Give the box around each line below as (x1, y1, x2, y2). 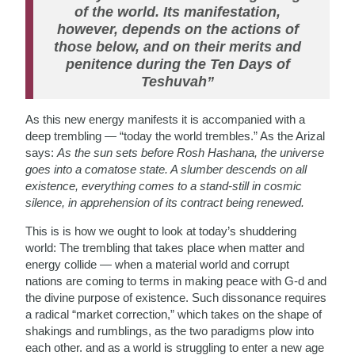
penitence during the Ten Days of (65, 55, 290, 72)
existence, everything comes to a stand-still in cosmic (25, 178, 303, 193)
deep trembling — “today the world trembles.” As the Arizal (25, 128, 326, 143)
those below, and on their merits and (54, 38, 301, 55)
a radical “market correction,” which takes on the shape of (25, 307, 323, 321)
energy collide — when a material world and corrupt (25, 257, 290, 271)
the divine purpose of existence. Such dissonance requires (25, 290, 327, 304)
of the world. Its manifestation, (74, 3, 281, 20)
